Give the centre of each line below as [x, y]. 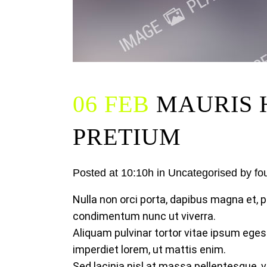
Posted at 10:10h [113, 173]
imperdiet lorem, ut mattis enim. [149, 249]
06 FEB [111, 104]
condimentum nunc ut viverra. [144, 216]
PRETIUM [127, 137]
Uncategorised [203, 173]
